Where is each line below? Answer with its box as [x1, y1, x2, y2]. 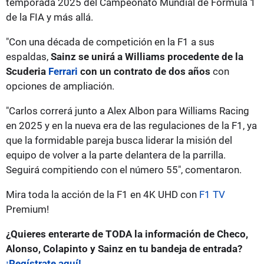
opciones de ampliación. [6, 80, 114, 92]
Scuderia [6, 65, 48, 77]
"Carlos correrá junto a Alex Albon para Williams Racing [6, 104, 249, 117]
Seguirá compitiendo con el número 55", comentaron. [6, 163, 242, 176]
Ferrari [48, 65, 78, 77]
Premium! [6, 203, 49, 215]
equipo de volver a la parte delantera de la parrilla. [6, 148, 226, 161]
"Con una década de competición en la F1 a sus [6, 35, 214, 48]
